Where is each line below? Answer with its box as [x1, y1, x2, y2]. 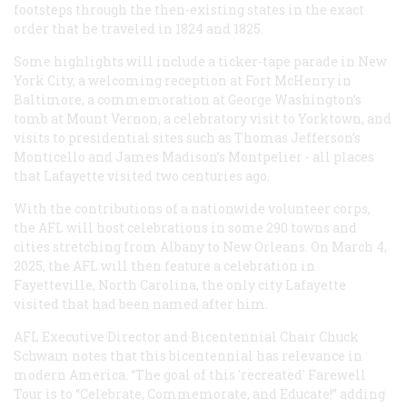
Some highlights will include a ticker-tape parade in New [14, 52, 387, 70]
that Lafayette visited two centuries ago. [14, 166, 270, 184]
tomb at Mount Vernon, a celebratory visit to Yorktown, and [14, 109, 392, 127]
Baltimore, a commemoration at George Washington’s [14, 90, 362, 108]
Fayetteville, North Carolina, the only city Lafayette [14, 275, 346, 293]
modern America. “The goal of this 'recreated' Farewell [14, 365, 366, 383]
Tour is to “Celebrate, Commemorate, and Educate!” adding [14, 384, 385, 402]
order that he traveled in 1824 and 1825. [14, 19, 263, 37]
